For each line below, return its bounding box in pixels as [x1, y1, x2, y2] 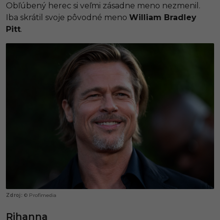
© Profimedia [24, 192, 57, 199]
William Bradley [129, 12, 196, 22]
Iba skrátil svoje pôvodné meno [6, 12, 129, 22]
